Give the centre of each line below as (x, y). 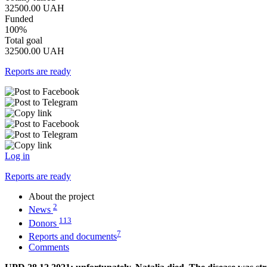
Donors (43, 223)
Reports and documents (73, 236)
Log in (17, 156)
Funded (19, 18)
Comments (49, 247)
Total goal (24, 40)
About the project (61, 196)
